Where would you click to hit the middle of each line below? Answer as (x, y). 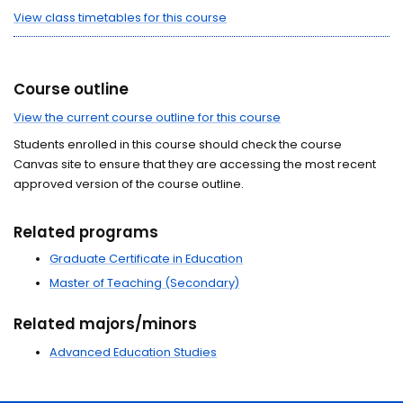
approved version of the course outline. (129, 184)
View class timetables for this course (121, 18)
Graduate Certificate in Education (147, 259)
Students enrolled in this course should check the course (178, 144)
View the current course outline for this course (148, 118)
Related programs (86, 232)
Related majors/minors (106, 324)
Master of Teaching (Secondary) (145, 283)
